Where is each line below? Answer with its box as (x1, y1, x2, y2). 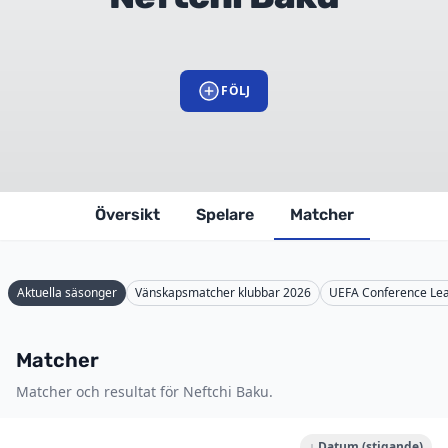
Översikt (94, 205, 160, 224)
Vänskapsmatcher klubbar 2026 (135, 284, 311, 301)
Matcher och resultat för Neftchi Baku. (16, 382, 273, 401)
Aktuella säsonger (17, 284, 117, 301)
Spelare (195, 205, 254, 224)
